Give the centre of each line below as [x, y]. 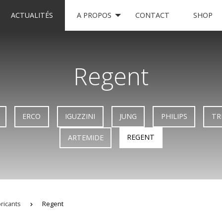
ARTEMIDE [85, 137]
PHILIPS [174, 116]
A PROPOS [94, 15]
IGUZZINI [80, 116]
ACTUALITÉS [32, 15]
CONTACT [152, 15]
